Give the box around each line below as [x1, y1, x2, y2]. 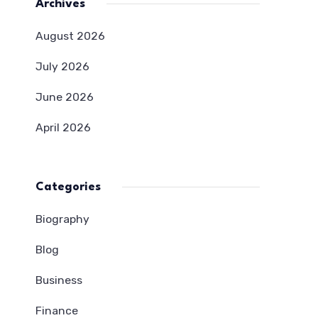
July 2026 [35, 60, 89, 73]
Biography [35, 212, 89, 226]
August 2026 [35, 29, 105, 43]
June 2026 [35, 90, 94, 104]
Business [35, 273, 82, 287]
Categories [35, 181, 101, 193]
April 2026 [35, 121, 91, 134]
